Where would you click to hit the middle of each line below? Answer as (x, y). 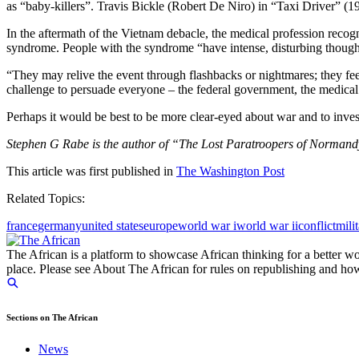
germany (60, 226)
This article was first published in (91, 171)
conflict (317, 226)
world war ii (267, 226)
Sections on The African (52, 318)
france (22, 226)
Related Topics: (46, 199)
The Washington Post (230, 171)
